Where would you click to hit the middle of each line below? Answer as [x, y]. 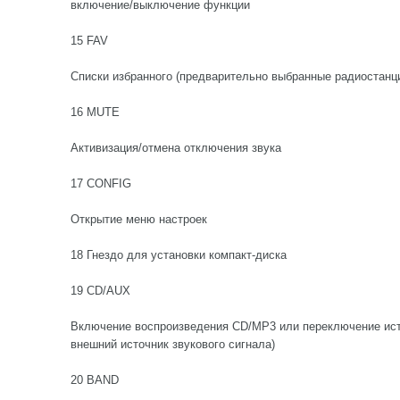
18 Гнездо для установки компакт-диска [179, 255]
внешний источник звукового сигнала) [173, 344]
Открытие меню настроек [139, 219]
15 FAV [89, 41]
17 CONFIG [101, 183]
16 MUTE [95, 112]
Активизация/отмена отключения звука [176, 148]
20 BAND [95, 380]
